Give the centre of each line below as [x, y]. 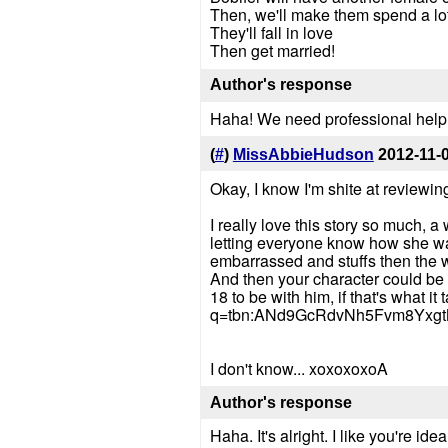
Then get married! [272, 51]
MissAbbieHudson [303, 154]
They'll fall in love [271, 33]
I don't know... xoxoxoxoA [298, 368]
